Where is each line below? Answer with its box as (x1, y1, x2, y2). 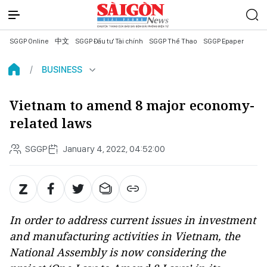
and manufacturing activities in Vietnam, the (10, 229, 240, 243)
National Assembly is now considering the (10, 245, 226, 259)
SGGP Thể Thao (149, 37, 197, 45)
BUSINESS (42, 64, 82, 75)
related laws (10, 114, 92, 132)
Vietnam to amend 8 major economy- (10, 97, 254, 114)
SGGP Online (10, 37, 49, 45)
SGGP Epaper (203, 37, 244, 45)
